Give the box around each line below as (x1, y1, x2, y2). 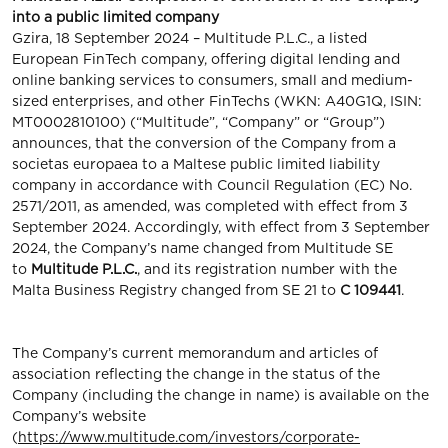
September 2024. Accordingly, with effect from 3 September (12, 219, 430, 235)
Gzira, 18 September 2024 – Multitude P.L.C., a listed (12, 30, 367, 46)
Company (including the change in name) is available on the (12, 387, 429, 403)
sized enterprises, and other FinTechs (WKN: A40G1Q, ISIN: (12, 93, 422, 109)
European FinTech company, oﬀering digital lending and (12, 51, 400, 67)
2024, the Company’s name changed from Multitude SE (12, 240, 393, 256)
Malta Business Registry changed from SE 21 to (12, 282, 340, 298)
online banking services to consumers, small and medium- (12, 72, 413, 88)
